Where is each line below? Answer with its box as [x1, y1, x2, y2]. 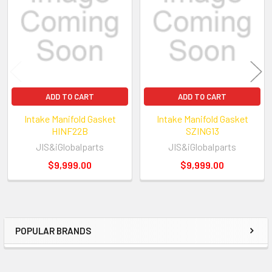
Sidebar [15, 231, 75, 254]
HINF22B [52, 124, 88, 137]
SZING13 [185, 124, 219, 137]
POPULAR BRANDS [15, 225, 91, 236]
